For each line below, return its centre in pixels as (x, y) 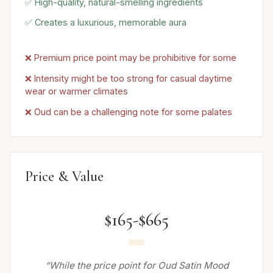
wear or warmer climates (76, 91)
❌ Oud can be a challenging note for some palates (129, 112)
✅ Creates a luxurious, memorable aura (106, 23)
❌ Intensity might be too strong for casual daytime (129, 78)
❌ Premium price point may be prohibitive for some (131, 58)
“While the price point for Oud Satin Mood (136, 265)
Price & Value (64, 177)
